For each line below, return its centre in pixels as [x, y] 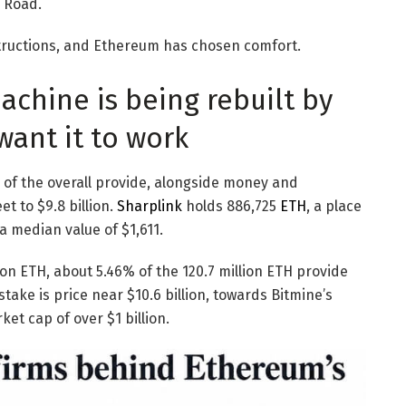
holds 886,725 [231, 207]
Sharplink [150, 207]
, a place [334, 207]
